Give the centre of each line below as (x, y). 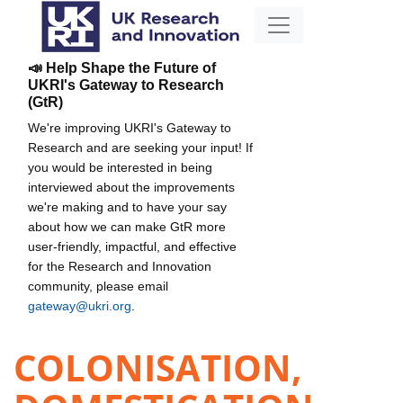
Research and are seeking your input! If (140, 147)
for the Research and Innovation (120, 266)
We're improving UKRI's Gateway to (130, 127)
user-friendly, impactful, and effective (132, 246)
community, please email (98, 286)
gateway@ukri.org (80, 305)
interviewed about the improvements (131, 187)
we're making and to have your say (127, 206)
